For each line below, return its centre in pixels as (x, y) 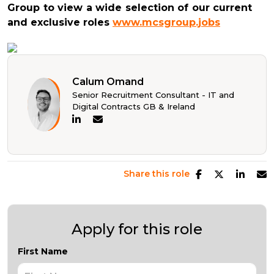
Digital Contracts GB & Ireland (134, 106)
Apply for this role (137, 229)
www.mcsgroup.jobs (166, 22)
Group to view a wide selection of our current (130, 8)
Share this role (157, 174)
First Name (43, 251)
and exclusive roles (60, 22)
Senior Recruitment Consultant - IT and (154, 95)
